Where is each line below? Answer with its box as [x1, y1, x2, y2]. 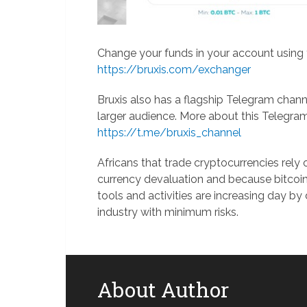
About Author [97, 276, 229, 304]
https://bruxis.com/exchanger [97, 63, 251, 77]
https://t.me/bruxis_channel [97, 126, 241, 140]
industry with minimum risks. [97, 206, 238, 219]
